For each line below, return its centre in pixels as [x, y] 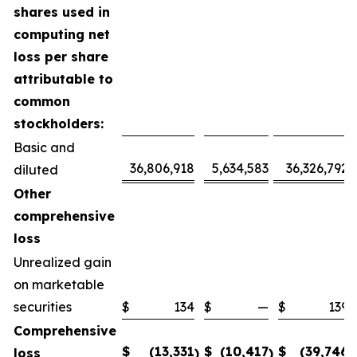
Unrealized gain [63, 262]
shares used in [62, 12]
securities [43, 307]
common [42, 101]
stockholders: [59, 124]
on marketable [59, 284]
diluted [36, 170]
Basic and [44, 147]
